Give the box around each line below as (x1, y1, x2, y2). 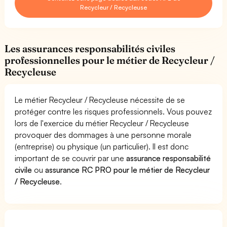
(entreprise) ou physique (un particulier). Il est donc (15, 141, 189, 152)
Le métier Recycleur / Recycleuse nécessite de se (15, 94, 185, 105)
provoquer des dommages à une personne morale (15, 129, 192, 140)
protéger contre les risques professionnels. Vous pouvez (15, 106, 212, 117)
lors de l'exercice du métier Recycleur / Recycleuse (15, 118, 190, 128)
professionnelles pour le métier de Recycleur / (5, 54, 215, 66)
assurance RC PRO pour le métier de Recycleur (45, 164, 210, 175)
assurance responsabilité (126, 153, 211, 163)
